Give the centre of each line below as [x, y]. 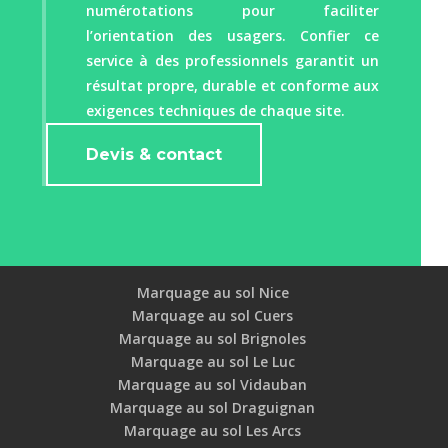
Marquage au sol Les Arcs [213, 431]
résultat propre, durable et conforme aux [232, 86]
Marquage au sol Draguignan [213, 408]
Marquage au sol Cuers [213, 316]
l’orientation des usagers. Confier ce [232, 36]
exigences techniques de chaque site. [216, 111]
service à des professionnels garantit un [232, 61]
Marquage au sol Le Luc [212, 362]
